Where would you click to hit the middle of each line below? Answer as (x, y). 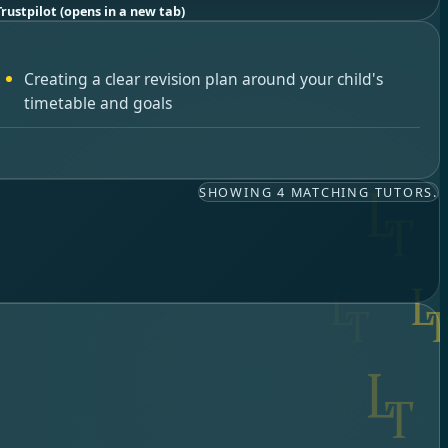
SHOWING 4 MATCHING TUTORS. (318, 191)
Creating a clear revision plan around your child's (203, 78)
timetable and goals (98, 102)
